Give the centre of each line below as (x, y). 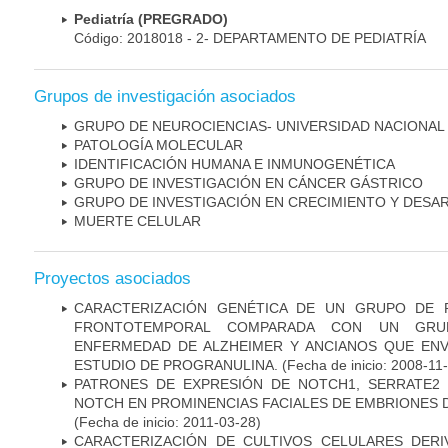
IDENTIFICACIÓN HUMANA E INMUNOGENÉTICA (234, 163)
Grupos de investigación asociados (165, 96)
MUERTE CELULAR (137, 220)
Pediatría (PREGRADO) (151, 19)
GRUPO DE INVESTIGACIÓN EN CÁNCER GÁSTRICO (248, 182)
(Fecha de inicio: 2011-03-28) (167, 421)
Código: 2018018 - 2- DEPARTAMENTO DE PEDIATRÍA (250, 38)
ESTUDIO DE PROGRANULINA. (176, 364)
